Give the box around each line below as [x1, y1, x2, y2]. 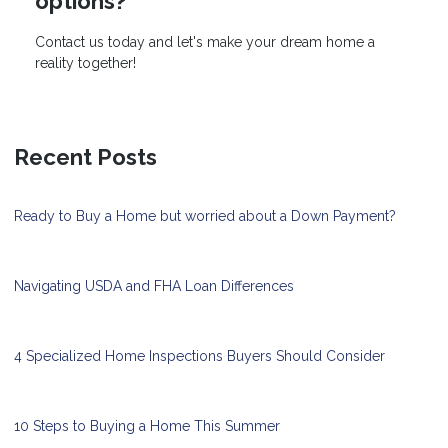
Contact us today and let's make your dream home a [35, 34, 375, 51]
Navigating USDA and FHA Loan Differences [14, 278, 294, 295]
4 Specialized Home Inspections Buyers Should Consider [14, 348, 385, 365]
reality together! [35, 55, 136, 72]
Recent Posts [14, 144, 157, 171]
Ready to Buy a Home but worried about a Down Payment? [14, 208, 396, 225]
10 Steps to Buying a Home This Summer [14, 418, 280, 435]
